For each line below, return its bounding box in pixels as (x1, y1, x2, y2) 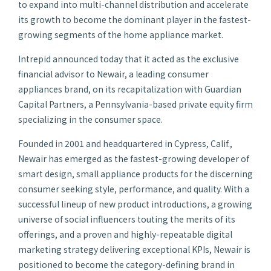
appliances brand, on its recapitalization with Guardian (18, 82, 241, 95)
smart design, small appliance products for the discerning (18, 167, 253, 180)
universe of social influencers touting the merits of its (18, 212, 235, 225)
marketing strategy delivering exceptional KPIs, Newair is (18, 243, 250, 255)
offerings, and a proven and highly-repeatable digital (18, 227, 232, 240)
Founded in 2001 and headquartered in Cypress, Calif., (18, 137, 232, 149)
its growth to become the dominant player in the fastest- (18, 13, 251, 25)
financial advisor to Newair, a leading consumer (18, 67, 209, 80)
